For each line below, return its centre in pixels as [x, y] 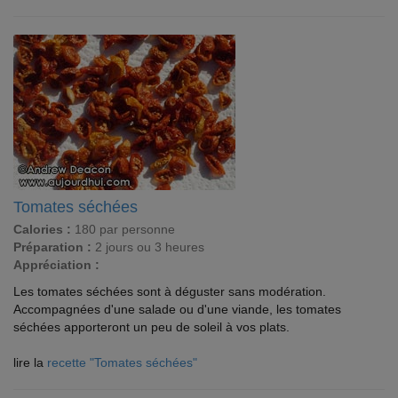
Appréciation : [56, 265]
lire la [30, 362]
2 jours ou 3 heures [148, 247]
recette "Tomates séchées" [122, 362]
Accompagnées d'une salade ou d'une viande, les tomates [177, 309]
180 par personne [123, 229]
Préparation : [52, 247]
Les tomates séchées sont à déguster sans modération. [170, 291]
